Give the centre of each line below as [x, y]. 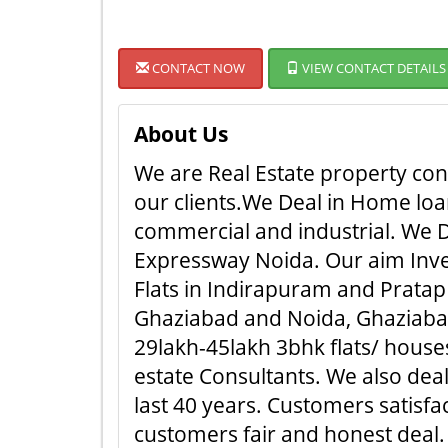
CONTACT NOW [197, 68]
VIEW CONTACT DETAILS [372, 68]
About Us [181, 134]
